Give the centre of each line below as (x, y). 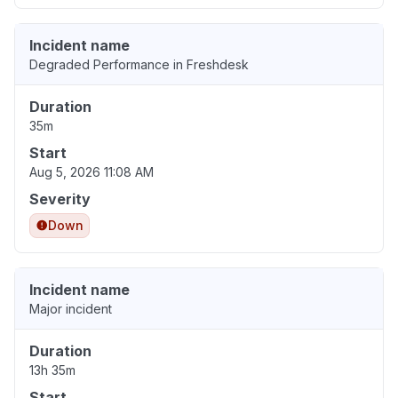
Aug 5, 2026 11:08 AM (92, 172)
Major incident (71, 309)
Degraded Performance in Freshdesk (139, 65)
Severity (60, 199)
